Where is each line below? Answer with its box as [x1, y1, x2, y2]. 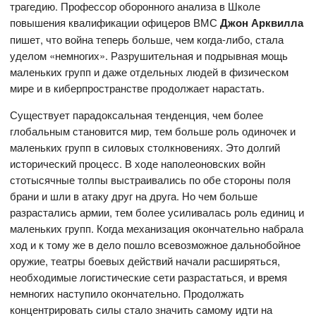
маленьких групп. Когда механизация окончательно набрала [10, 221, 304, 236]
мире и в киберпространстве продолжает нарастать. [10, 80, 265, 96]
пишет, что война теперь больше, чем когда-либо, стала [10, 32, 284, 47]
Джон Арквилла [220, 15, 304, 31]
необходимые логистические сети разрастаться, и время [10, 269, 288, 285]
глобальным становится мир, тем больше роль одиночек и [10, 123, 296, 139]
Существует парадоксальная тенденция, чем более [10, 107, 264, 123]
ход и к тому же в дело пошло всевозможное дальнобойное [10, 237, 301, 253]
